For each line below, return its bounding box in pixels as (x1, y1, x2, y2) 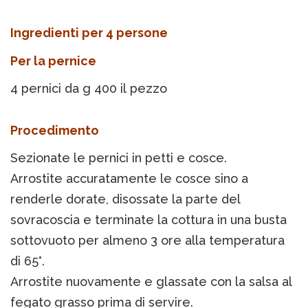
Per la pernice (10, 54, 96, 69)
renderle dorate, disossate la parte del (10, 192, 241, 207)
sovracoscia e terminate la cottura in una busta (10, 212, 287, 228)
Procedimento (10, 123, 99, 138)
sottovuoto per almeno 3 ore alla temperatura (10, 233, 285, 248)
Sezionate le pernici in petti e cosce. (10, 151, 227, 166)
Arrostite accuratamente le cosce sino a (10, 171, 248, 186)
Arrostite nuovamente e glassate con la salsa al (10, 274, 292, 289)
